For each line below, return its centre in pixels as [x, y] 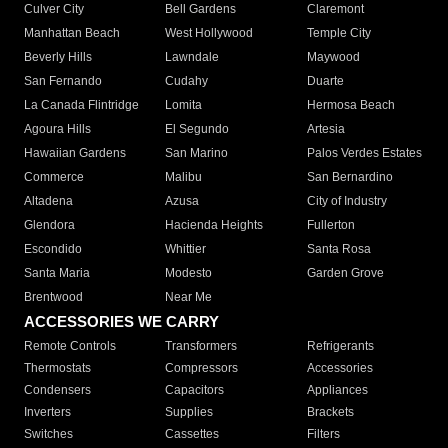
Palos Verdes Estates [364, 153]
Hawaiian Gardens [75, 153]
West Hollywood [209, 33]
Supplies [189, 412]
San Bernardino [349, 177]
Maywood [333, 57]
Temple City [338, 33]
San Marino [197, 153]
